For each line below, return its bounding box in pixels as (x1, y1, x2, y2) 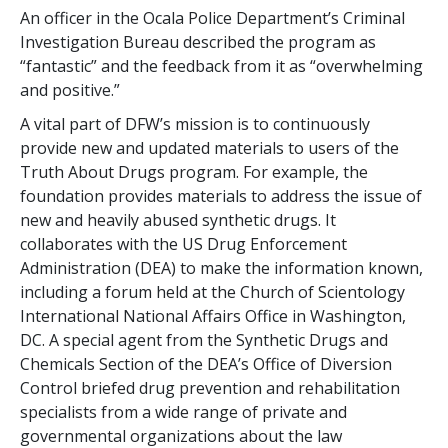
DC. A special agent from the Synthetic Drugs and (20, 328, 388, 351)
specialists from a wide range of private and (20, 400, 347, 423)
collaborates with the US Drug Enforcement (20, 232, 347, 255)
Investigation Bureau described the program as (20, 30, 376, 53)
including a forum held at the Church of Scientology (20, 280, 405, 303)
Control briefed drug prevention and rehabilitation (20, 376, 400, 399)
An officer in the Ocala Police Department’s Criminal (20, 6, 405, 29)
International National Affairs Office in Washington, (20, 304, 406, 327)
